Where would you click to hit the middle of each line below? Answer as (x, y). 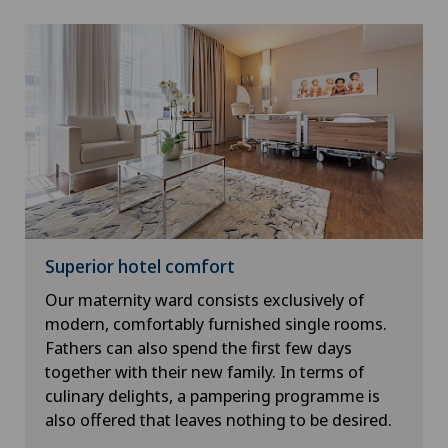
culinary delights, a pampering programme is (212, 396)
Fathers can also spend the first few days (198, 348)
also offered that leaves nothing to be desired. (218, 420)
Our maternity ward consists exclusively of (204, 300)
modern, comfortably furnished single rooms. (216, 324)
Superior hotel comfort (140, 266)
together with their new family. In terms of (204, 372)
